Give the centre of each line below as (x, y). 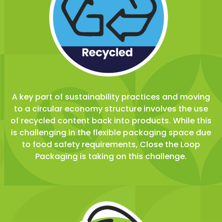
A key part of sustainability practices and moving (111, 97)
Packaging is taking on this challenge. (111, 156)
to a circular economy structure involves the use (111, 109)
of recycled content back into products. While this (111, 120)
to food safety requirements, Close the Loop (111, 144)
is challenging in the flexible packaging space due (111, 132)
